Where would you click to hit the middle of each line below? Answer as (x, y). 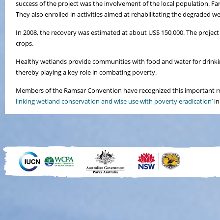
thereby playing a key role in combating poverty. (86, 72)
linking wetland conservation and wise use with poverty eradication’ (114, 101)
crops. (25, 43)
